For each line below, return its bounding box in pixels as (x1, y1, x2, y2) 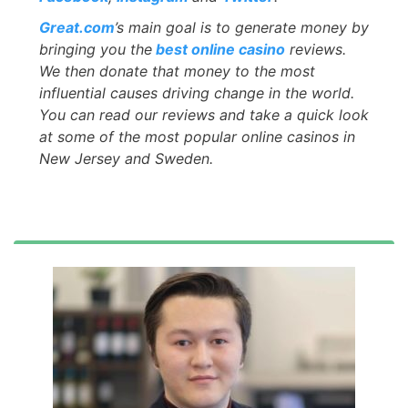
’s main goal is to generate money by (115, 17, 369, 36)
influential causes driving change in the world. (39, 83, 354, 102)
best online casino (152, 39, 285, 58)
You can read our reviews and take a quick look (39, 105, 369, 124)
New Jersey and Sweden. (39, 148, 213, 168)
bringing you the (39, 39, 152, 58)
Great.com (39, 17, 115, 36)
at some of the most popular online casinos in (39, 127, 355, 146)
